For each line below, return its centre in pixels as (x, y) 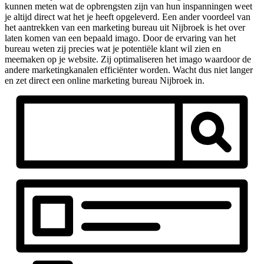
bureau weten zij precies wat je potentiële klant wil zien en (113, 48)
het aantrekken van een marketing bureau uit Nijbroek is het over (125, 27)
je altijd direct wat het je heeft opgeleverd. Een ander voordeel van (128, 16)
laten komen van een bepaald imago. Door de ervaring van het (120, 38)
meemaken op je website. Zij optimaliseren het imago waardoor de (128, 59)
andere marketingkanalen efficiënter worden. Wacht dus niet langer (129, 70)
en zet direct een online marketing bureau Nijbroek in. (105, 80)
